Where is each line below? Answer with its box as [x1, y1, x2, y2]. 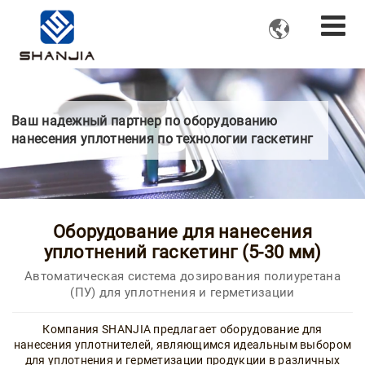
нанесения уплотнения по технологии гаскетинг [11, 130, 314, 147]
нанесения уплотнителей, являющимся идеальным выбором [13, 338, 352, 352]
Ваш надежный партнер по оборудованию [11, 112, 278, 129]
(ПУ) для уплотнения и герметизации [70, 285, 295, 301]
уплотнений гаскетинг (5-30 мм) [43, 241, 322, 263]
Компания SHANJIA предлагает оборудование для [42, 323, 323, 336]
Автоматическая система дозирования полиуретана [24, 269, 341, 284]
